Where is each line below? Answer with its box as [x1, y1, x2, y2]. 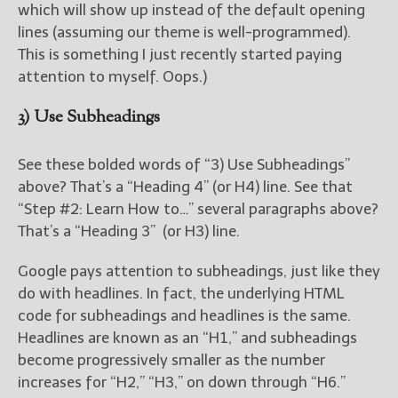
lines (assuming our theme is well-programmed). [18, 23, 351, 42]
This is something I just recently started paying [18, 45, 342, 64]
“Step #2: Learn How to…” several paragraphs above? [18, 200, 378, 219]
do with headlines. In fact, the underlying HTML [18, 284, 345, 303]
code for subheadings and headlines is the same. [18, 306, 351, 325]
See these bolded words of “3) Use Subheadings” [18, 155, 350, 174]
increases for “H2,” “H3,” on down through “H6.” [18, 373, 346, 392]
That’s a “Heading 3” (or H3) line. [18, 222, 240, 241]
